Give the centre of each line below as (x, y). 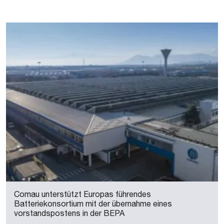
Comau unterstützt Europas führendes (82, 194)
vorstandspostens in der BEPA (69, 213)
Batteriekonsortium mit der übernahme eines (93, 203)
